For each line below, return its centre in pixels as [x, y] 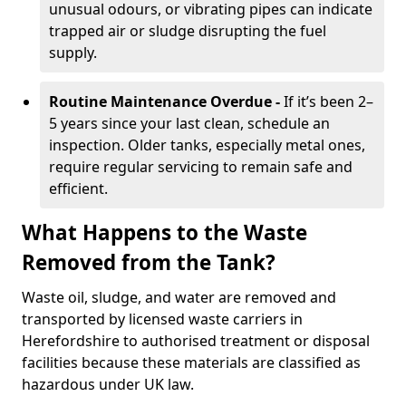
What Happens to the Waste [164, 232]
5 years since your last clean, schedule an [189, 123]
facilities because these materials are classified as [191, 362]
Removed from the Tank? [149, 262]
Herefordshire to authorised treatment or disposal [196, 341]
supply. [73, 53]
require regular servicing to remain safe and [201, 167]
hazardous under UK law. [108, 384]
